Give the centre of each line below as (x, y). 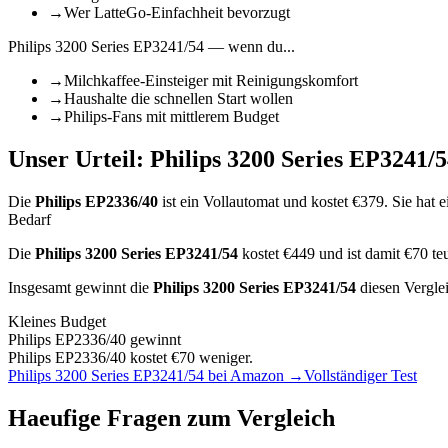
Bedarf (29, 220)
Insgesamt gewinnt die (80, 288)
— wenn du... (249, 47)
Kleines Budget (57, 322)
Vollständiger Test (360, 376)
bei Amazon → (254, 376)
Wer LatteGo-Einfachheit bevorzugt (177, 13)
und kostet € (319, 202)
